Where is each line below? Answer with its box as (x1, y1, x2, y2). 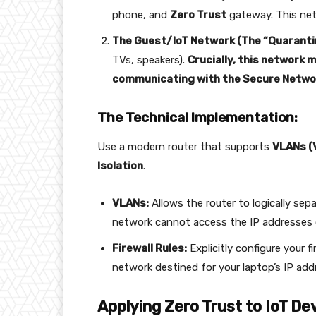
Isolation (97, 159, 143, 173)
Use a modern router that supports (97, 140, 272, 154)
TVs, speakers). (112, 54, 188, 67)
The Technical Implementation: (97, 109, 298, 126)
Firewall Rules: (112, 242, 187, 255)
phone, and (112, 8, 170, 22)
